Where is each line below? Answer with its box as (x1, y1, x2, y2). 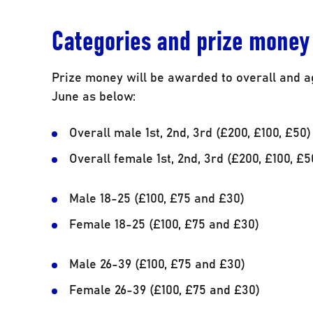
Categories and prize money (52, 18, 310, 59)
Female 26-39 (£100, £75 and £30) (69, 279, 261, 298)
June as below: (52, 86, 136, 105)
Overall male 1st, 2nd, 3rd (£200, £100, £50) (69, 122, 312, 141)
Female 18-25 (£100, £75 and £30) (69, 214, 260, 233)
